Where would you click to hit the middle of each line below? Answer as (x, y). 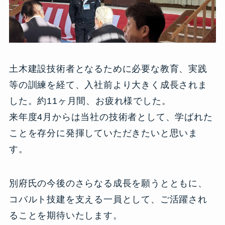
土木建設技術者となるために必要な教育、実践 (108, 69)
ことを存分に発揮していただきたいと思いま (103, 133)
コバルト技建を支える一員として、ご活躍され (108, 200)
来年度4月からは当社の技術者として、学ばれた (111, 117)
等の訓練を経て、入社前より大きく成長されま (108, 85)
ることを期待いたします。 (66, 216)
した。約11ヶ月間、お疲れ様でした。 (90, 101)
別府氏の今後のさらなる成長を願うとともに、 (108, 184)
